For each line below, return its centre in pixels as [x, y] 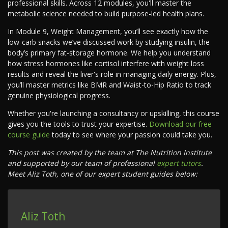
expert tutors [179, 163]
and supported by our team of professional [82, 163]
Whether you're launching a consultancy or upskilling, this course [113, 113]
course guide [29, 135]
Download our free [180, 124]
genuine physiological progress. [59, 96]
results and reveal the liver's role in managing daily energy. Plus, [112, 74]
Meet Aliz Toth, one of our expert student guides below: [103, 174]
